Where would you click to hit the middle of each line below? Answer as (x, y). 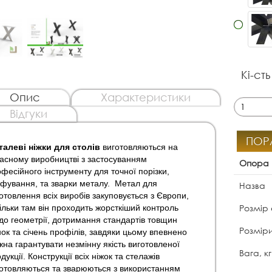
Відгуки (28, 114)
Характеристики (145, 97)
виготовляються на (139, 147)
